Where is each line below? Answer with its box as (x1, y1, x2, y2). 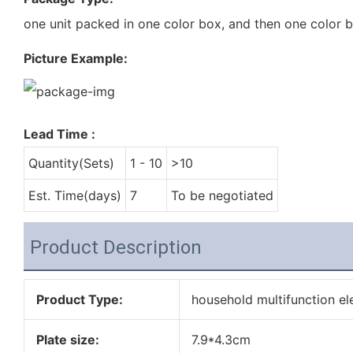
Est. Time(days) (28, 187, 121, 203)
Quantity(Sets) (28, 154, 114, 171)
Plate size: (35, 331, 99, 347)
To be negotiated (170, 187, 273, 203)
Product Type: (35, 291, 123, 307)
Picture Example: (24, 50, 128, 66)
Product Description (30, 236, 202, 258)
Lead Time (24, 125, 91, 142)
